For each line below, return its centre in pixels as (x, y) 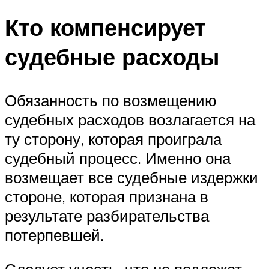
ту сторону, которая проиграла (113, 138)
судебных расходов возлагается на (130, 119)
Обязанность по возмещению (111, 100)
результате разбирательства (107, 215)
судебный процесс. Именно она (118, 158)
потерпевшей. (54, 234)
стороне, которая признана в (107, 196)
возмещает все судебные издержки (131, 177)
